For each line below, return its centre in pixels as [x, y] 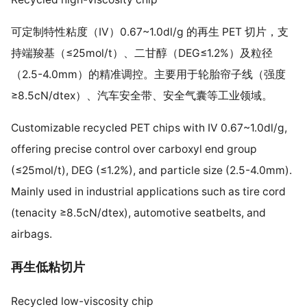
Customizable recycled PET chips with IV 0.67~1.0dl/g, [149, 127]
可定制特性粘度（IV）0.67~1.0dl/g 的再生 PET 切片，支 [149, 32]
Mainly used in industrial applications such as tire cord [148, 191]
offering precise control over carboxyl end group [134, 149]
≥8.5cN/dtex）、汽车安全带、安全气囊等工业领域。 [142, 96]
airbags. [31, 234]
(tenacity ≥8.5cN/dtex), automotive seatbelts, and [138, 212]
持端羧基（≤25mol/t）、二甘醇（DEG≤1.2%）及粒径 [142, 53]
